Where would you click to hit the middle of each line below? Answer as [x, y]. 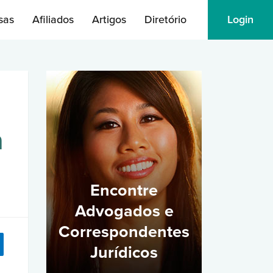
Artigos [109, 19]
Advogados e [124, 211]
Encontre [124, 190]
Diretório [165, 19]
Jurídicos [124, 253]
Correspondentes [124, 232]
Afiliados [53, 19]
